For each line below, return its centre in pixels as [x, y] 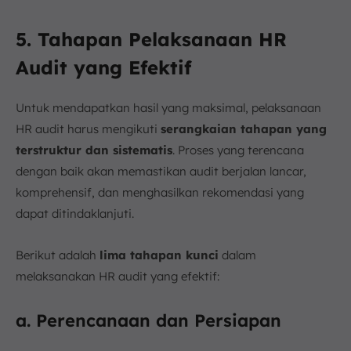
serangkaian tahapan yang [244, 128]
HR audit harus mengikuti [88, 128]
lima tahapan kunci [159, 255]
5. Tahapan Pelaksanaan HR [151, 39]
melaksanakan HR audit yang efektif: [118, 276]
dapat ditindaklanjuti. [75, 213]
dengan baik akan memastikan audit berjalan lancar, [161, 171]
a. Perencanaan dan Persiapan [148, 320]
